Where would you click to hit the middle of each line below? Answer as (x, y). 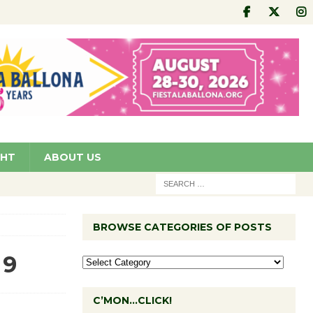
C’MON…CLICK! (132, 300)
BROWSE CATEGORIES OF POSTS (182, 227)
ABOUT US (73, 157)
